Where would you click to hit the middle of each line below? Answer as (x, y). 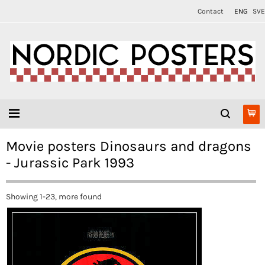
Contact (211, 11)
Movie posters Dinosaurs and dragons (129, 146)
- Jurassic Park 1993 (70, 163)
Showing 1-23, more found (54, 197)
